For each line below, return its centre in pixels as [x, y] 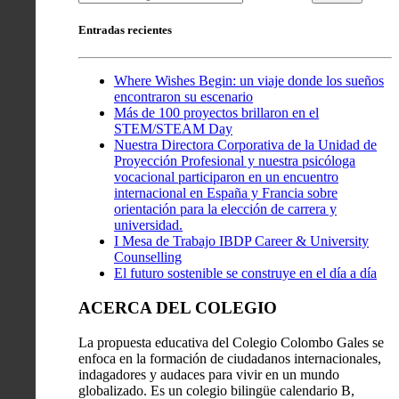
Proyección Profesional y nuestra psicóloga [235, 161]
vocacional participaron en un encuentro [226, 177]
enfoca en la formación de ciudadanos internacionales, [230, 358]
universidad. [148, 225]
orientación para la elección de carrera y [225, 209]
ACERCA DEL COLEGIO [178, 307]
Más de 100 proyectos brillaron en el [216, 113]
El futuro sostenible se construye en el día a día [245, 273]
